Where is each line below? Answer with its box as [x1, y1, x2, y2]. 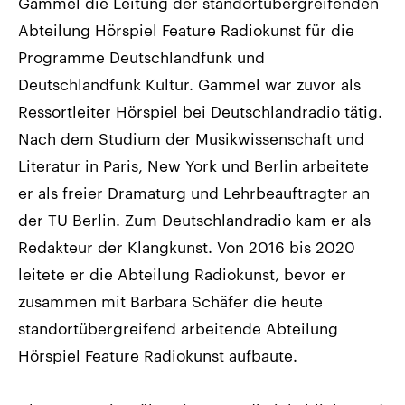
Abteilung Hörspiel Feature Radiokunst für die [18, 20, 354, 39]
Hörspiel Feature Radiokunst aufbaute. [18, 345, 297, 364]
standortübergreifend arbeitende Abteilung [18, 318, 338, 337]
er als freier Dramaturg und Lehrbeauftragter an [18, 183, 370, 202]
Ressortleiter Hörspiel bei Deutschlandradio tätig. [18, 101, 382, 120]
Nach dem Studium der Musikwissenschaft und [18, 128, 364, 147]
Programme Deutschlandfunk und [18, 47, 265, 66]
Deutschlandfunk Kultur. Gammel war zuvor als [18, 74, 361, 93]
